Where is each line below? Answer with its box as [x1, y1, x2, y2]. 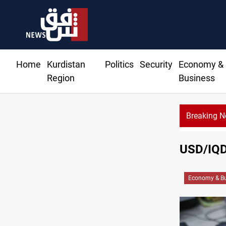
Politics [104, 59, 134, 70]
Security [139, 59, 173, 70]
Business [178, 73, 215, 84]
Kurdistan [47, 59, 85, 70]
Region [47, 73, 75, 84]
